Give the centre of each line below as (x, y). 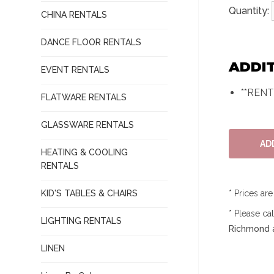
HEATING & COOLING (85, 152)
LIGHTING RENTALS (82, 221)
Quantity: (250, 11)
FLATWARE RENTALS (84, 97)
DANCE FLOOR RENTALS (91, 42)
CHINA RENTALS (74, 15)
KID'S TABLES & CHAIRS (90, 193)
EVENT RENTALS (76, 70)
